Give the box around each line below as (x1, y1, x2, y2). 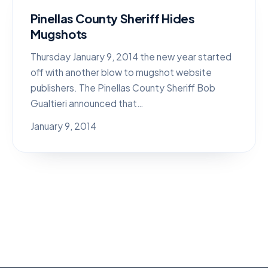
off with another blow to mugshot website (31, 66, 212, 78)
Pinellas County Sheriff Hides (31, 11, 195, 26)
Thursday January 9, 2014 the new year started (31, 51, 232, 62)
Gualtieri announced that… (31, 98, 144, 109)
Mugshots (31, 26, 87, 41)
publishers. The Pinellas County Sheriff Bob (31, 82, 215, 93)
